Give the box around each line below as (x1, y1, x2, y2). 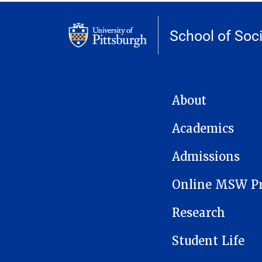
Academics (172, 120, 234, 136)
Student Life (172, 233, 244, 249)
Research (172, 205, 225, 220)
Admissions (172, 149, 240, 164)
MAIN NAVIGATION (171, 91, 241, 102)
